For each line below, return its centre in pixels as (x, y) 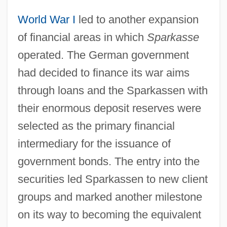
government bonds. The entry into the (108, 161)
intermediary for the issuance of (94, 143)
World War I (46, 19)
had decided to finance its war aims (103, 72)
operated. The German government (103, 55)
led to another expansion (137, 19)
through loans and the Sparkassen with (112, 90)
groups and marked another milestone (110, 197)
